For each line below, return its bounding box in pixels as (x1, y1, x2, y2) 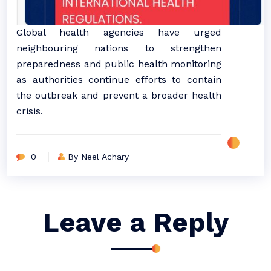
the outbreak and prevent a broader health (16, 89, 221, 101)
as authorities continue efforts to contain (16, 73, 221, 85)
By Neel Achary (68, 151, 129, 162)
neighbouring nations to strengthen (16, 42, 221, 54)
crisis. (16, 105, 43, 117)
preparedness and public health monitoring (16, 57, 221, 70)
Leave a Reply (42, 206, 229, 238)
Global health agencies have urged (16, 26, 221, 38)
